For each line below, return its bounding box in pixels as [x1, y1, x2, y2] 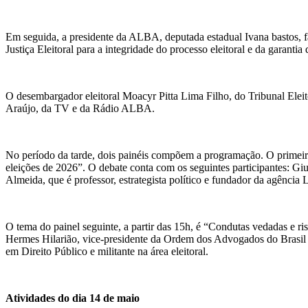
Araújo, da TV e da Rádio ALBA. [5, 102, 155, 114]
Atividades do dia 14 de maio [5, 291, 140, 304]
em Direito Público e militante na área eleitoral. [5, 245, 208, 257]
